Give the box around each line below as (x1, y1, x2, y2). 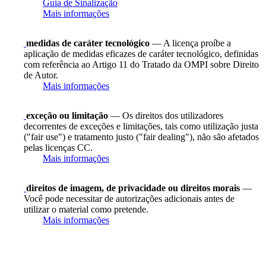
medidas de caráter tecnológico (26, 37, 150, 48)
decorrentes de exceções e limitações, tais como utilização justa (24, 121, 258, 131)
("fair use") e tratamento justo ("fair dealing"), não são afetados (24, 131, 259, 142)
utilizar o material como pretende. (24, 204, 148, 214)
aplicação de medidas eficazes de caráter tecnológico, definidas (24, 48, 258, 59)
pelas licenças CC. (24, 142, 93, 153)
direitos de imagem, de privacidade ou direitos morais (26, 182, 240, 193)
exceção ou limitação (26, 110, 108, 121)
